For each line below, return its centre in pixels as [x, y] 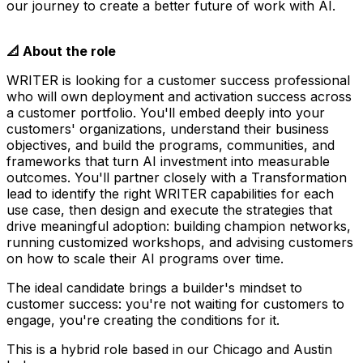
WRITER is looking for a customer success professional [178, 80]
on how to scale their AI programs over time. [145, 258]
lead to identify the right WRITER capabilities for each [170, 193]
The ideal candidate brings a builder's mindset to [154, 287]
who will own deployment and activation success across [179, 96]
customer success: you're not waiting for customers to [175, 303]
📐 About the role [61, 51]
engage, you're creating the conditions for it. [143, 320]
